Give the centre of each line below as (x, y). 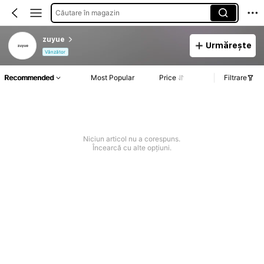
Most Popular (112, 78)
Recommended (29, 78)
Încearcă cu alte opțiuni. (132, 148)
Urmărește (228, 45)
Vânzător (55, 52)
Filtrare (235, 78)
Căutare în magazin (87, 12)
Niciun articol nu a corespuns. (132, 139)
